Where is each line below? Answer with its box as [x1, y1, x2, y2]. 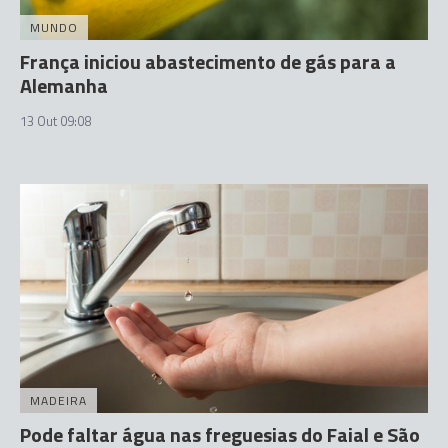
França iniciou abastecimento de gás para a [20, 45, 396, 77]
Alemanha [20, 69, 108, 101]
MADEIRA [30, 391, 87, 410]
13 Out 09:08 [20, 110, 91, 131]
